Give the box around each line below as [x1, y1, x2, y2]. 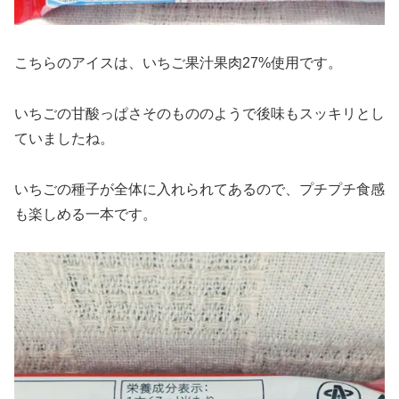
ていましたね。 [14, 130, 114, 146]
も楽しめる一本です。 [14, 206, 157, 222]
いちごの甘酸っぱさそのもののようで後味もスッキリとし [14, 105, 385, 121]
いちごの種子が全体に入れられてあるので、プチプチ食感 [14, 181, 385, 197]
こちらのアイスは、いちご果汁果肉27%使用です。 [14, 55, 342, 71]
